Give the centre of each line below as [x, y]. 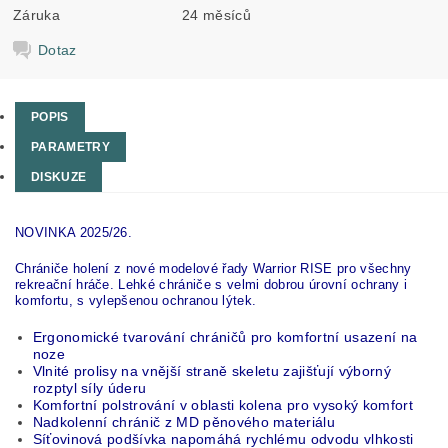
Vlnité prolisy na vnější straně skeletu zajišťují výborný [211, 371]
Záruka [37, 14]
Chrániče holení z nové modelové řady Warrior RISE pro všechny [213, 268]
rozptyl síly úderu [89, 388]
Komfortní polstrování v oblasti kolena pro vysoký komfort [222, 405]
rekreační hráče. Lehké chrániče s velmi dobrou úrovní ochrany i [211, 284]
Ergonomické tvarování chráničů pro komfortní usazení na [225, 337]
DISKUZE [59, 177]
